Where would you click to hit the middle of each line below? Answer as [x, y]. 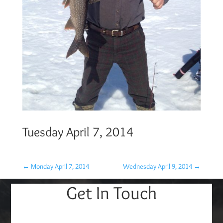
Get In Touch [111, 192]
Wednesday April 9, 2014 [158, 166]
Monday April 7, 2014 [60, 166]
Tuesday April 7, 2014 [78, 132]
